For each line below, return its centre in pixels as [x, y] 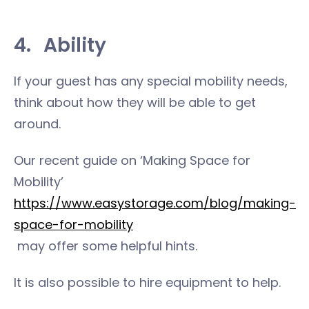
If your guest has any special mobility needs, [151, 81]
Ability [75, 45]
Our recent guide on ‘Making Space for [132, 160]
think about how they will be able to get [135, 102]
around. [37, 124]
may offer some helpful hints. [106, 246]
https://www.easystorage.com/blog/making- [155, 203]
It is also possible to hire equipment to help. [147, 282]
